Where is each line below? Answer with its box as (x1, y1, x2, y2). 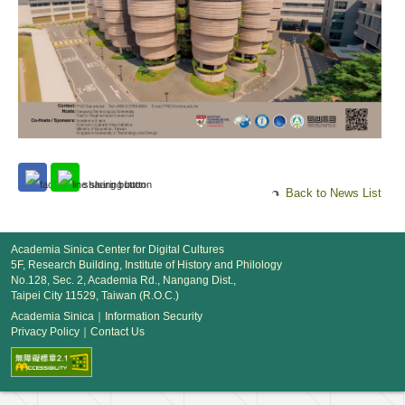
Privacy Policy (11, 325, 80, 338)
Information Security (105, 309, 202, 323)
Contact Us (90, 325, 145, 338)
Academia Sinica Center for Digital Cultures (11, 242, 224, 256)
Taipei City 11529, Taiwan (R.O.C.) (11, 288, 179, 302)
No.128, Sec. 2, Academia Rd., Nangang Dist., (11, 273, 236, 287)
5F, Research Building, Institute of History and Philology (11, 258, 282, 271)
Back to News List (286, 185, 382, 200)
